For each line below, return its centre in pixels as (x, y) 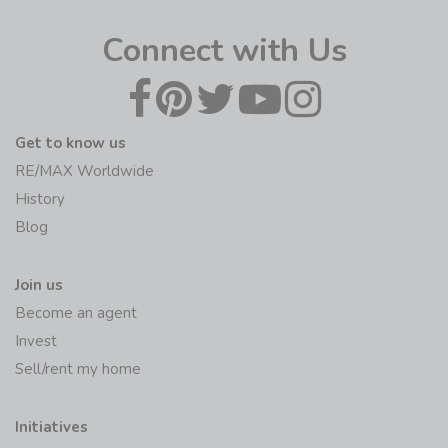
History (40, 198)
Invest (36, 340)
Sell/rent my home (78, 368)
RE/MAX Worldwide (84, 170)
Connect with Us (224, 50)
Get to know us (70, 142)
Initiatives (51, 426)
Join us (39, 284)
